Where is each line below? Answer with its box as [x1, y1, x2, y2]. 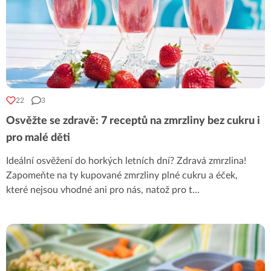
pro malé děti [6, 132, 70, 143]
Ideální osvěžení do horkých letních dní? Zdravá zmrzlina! [6, 155, 246, 166]
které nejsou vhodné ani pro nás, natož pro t [6, 184, 192, 195]
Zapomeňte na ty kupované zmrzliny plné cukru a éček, [6, 170, 238, 180]
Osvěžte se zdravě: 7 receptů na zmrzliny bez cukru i [6, 115, 260, 126]
